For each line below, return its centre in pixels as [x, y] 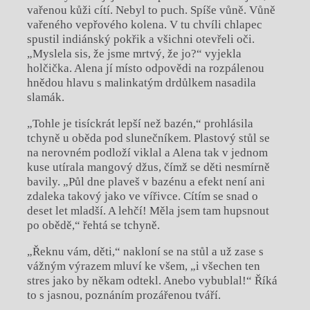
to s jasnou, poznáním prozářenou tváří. [124, 295]
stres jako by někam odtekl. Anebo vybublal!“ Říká [152, 281]
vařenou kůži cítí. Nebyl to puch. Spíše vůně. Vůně [151, 10]
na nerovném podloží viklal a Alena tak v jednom [147, 153]
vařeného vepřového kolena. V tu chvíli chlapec [144, 25]
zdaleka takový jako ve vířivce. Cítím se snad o [142, 197]
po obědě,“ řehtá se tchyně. [93, 226]
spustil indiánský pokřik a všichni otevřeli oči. [140, 39]
